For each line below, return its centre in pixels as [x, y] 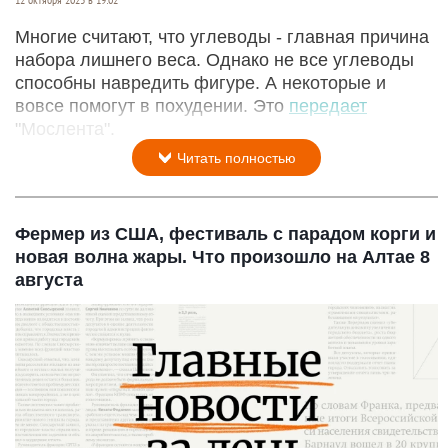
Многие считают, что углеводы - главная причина [222, 36]
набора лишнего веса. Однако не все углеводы [214, 59]
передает [328, 105]
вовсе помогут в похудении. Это [152, 105]
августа [49, 279]
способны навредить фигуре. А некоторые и [200, 82]
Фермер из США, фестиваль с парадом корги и [225, 233]
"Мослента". [65, 128]
